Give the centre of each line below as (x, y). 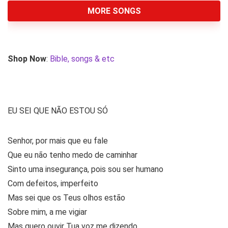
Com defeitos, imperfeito (53, 183)
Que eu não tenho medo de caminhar (73, 155)
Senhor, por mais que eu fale (58, 140)
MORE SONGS (114, 11)
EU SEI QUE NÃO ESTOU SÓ (58, 110)
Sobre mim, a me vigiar (47, 212)
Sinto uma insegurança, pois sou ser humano (85, 169)
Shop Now (27, 59)
